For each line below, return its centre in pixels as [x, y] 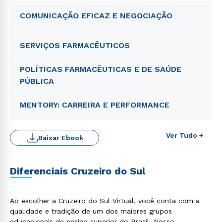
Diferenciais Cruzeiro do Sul [78, 171]
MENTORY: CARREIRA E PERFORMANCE [95, 105]
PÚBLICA [37, 81]
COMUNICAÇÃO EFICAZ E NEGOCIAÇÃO [96, 16]
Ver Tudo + [185, 135]
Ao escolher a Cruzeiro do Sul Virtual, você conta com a [105, 201]
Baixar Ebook [60, 138]
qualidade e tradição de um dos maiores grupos [91, 211]
